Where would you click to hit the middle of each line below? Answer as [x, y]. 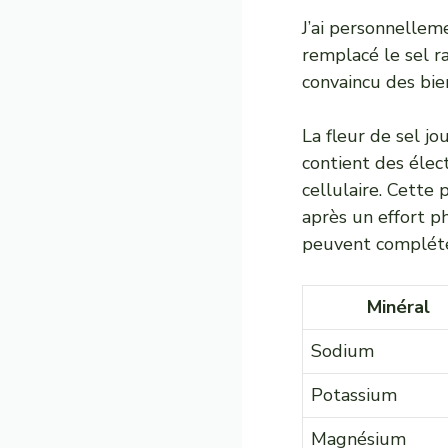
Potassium [354, 395]
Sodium [342, 351]
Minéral [398, 307]
